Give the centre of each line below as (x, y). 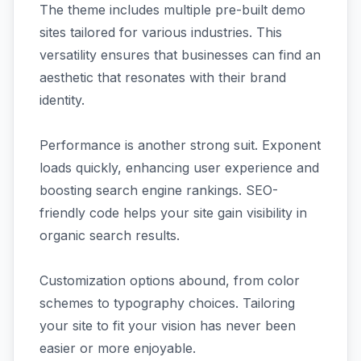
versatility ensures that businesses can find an (180, 55)
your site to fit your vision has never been (168, 326)
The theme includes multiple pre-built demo (172, 10)
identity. (62, 100)
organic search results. (110, 235)
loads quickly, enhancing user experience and (179, 168)
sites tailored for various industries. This (161, 32)
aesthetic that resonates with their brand (163, 77)
